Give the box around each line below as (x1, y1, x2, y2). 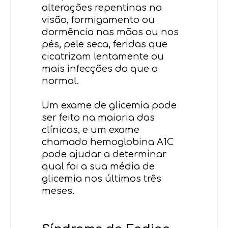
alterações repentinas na (42, 2, 162, 13)
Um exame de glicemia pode (42, 100, 177, 110)
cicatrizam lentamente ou (42, 51, 164, 62)
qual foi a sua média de (42, 161, 155, 172)
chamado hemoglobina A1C (42, 136, 174, 147)
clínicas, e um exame (42, 124, 140, 135)
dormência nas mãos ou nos (42, 26, 179, 37)
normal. (42, 75, 79, 86)
